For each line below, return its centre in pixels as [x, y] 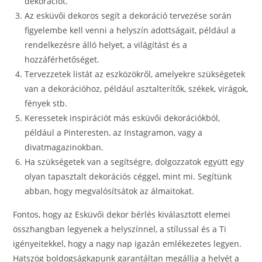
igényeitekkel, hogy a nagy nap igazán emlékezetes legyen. [127, 244]
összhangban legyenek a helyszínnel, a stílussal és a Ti [120, 229]
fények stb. [46, 104]
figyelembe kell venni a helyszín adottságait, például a [130, 30]
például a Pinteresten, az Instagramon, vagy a [114, 133]
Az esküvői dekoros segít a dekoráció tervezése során [128, 16]
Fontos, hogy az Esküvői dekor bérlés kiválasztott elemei [122, 215]
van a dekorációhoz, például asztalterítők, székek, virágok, [137, 89]
